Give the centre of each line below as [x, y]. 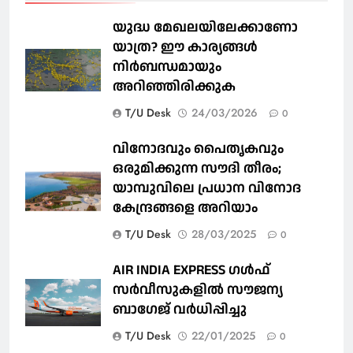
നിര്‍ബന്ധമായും [167, 66]
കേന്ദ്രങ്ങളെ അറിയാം [185, 207]
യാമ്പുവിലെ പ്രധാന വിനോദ [207, 188]
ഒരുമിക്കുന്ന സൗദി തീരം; [197, 168]
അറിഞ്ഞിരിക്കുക [174, 86]
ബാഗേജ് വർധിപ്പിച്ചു [180, 309]
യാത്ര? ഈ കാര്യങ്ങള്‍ [185, 46]
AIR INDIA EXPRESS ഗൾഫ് [191, 269]
